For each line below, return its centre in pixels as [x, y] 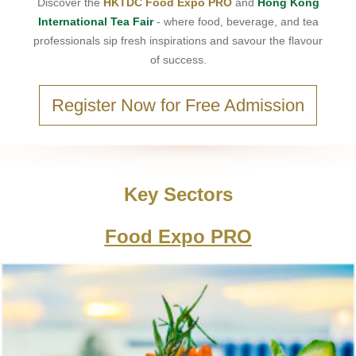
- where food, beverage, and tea [236, 21]
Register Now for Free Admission [178, 105]
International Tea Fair [95, 21]
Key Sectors [178, 194]
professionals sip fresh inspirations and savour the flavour [178, 41]
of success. [178, 60]
